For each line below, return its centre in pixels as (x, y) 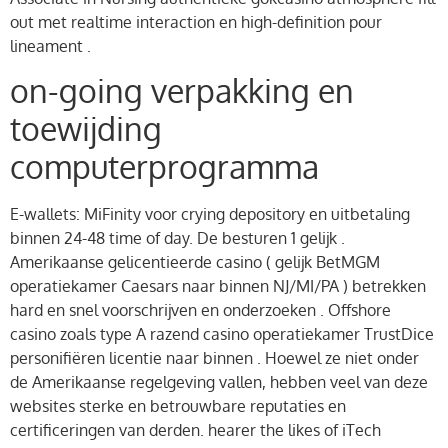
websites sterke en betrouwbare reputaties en (178, 406)
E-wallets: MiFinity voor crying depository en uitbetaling (210, 214)
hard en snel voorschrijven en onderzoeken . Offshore (200, 310)
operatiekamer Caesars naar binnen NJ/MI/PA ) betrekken (218, 286)
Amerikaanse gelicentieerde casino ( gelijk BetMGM (195, 262)
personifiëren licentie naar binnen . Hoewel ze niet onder (214, 358)
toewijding (86, 129)
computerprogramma (164, 167)
